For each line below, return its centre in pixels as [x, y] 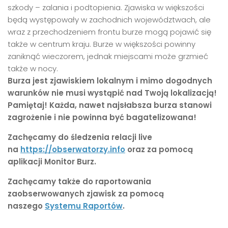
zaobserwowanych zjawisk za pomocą [86, 194]
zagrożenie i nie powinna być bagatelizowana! [102, 118]
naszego [26, 206]
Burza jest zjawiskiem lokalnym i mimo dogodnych [110, 81]
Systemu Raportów [84, 206]
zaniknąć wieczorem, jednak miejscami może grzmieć [108, 56]
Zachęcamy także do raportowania [79, 182]
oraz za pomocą [159, 150]
